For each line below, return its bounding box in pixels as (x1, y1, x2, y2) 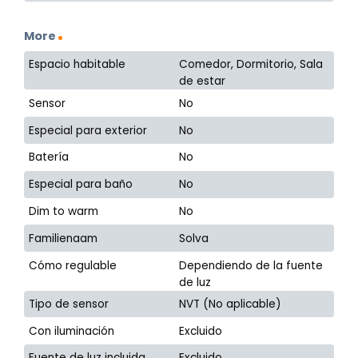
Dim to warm (29, 203, 99, 219)
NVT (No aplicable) (179, 296, 282, 312)
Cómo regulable (29, 257, 117, 273)
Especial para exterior (29, 122, 148, 138)
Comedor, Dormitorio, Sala (179, 57, 324, 73)
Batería (29, 149, 70, 165)
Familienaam (29, 230, 98, 246)
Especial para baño (29, 177, 133, 193)
